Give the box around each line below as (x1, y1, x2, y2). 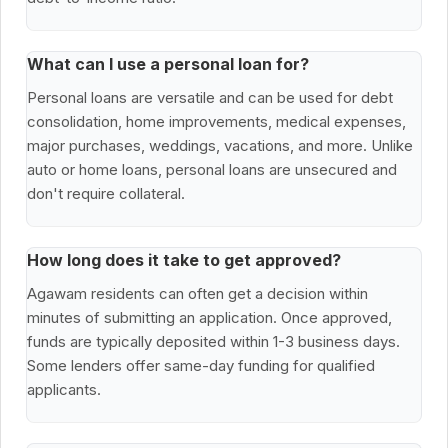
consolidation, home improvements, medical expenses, (27, 112, 406, 132)
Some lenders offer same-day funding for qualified (27, 356, 375, 376)
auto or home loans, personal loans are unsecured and (27, 160, 397, 180)
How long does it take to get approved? (27, 250, 341, 271)
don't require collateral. (27, 184, 185, 204)
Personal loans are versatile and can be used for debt (27, 88, 393, 108)
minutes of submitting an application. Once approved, (27, 308, 392, 328)
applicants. (27, 380, 101, 400)
